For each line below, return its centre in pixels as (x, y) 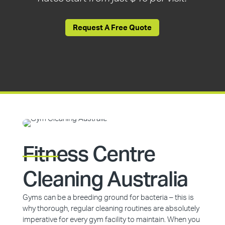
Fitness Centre (89, 155)
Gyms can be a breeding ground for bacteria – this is (108, 198)
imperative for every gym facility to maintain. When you (111, 220)
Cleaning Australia (105, 180)
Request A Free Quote (113, 28)
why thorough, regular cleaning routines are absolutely (111, 209)
